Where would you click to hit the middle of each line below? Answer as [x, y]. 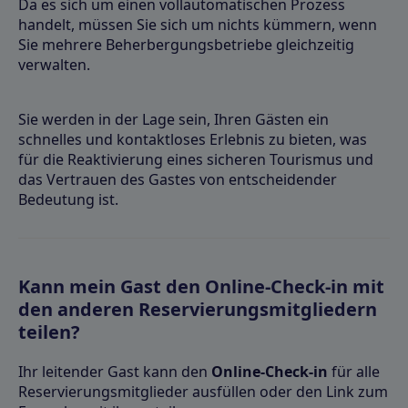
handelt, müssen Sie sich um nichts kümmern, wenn [198, 24]
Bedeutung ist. [68, 199]
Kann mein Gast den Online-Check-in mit [201, 286]
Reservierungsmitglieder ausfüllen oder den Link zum [203, 391]
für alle [354, 371]
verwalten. [54, 64]
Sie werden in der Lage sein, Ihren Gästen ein [173, 119]
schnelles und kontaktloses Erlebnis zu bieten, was [193, 139]
